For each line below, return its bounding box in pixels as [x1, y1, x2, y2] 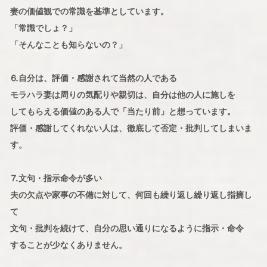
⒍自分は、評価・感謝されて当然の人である [10, 74, 177, 83]
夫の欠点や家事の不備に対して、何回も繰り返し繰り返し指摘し [10, 191, 252, 200]
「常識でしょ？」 [10, 24, 77, 33]
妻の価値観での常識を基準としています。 [10, 7, 169, 16]
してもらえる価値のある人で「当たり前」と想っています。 [10, 107, 235, 116]
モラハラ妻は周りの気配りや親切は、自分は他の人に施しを [10, 91, 235, 100]
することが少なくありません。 [10, 241, 127, 250]
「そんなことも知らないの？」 [10, 41, 127, 49]
